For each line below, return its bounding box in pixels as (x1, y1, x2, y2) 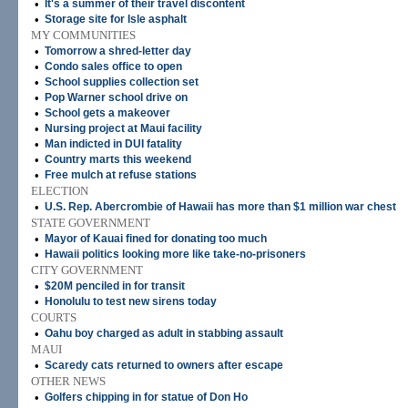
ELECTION (31, 184, 88, 198)
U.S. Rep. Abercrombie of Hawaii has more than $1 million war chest (45, 200, 396, 213)
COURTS (31, 311, 76, 324)
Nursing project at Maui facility (45, 122, 202, 135)
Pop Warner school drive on (45, 91, 188, 104)
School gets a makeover (45, 107, 170, 119)
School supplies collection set (45, 76, 199, 88)
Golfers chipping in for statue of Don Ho (45, 391, 248, 403)
